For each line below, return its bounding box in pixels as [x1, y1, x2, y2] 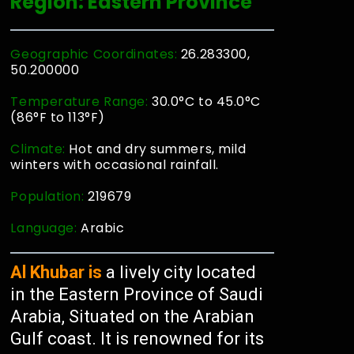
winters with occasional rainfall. [10, 156, 219, 174]
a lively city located [102, 262, 257, 282]
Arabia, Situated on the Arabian [10, 307, 255, 326]
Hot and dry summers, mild [69, 140, 247, 158]
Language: [10, 219, 81, 237]
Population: [10, 187, 88, 205]
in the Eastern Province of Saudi [10, 284, 264, 304]
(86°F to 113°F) [10, 108, 105, 126]
